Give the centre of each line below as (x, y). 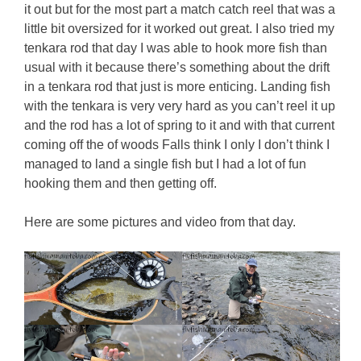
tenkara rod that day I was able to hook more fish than (176, 48)
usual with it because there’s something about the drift (177, 68)
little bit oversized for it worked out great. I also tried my (180, 29)
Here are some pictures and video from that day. (160, 222)
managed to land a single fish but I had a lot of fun (166, 164)
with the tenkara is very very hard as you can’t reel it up (180, 106)
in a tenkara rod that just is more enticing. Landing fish (178, 87)
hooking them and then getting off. (121, 184)
